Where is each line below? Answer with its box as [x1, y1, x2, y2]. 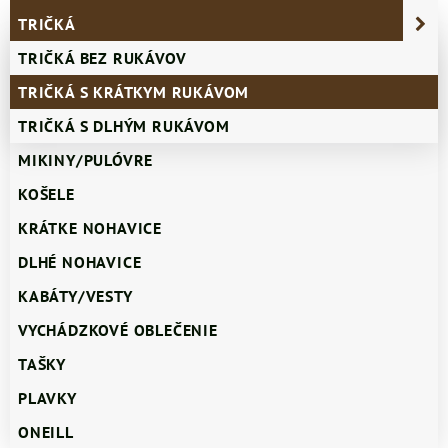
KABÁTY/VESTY [18, 286, 133, 307]
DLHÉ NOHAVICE [18, 252, 142, 273]
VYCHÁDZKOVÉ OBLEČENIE [18, 320, 218, 341]
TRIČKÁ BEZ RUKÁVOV [18, 48, 187, 69]
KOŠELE [18, 184, 75, 205]
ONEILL [18, 422, 74, 443]
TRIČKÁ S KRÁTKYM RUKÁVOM [18, 82, 250, 103]
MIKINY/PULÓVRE [18, 150, 154, 171]
